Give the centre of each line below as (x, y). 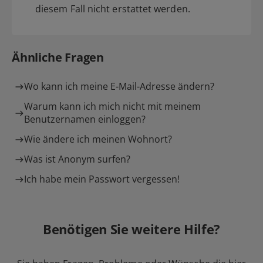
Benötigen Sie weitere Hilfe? (131, 229)
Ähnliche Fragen (58, 57)
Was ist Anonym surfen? (77, 159)
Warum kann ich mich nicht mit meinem (112, 106)
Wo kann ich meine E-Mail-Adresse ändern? (119, 86)
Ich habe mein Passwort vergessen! (102, 179)
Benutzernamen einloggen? (85, 119)
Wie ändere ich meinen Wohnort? (98, 139)
